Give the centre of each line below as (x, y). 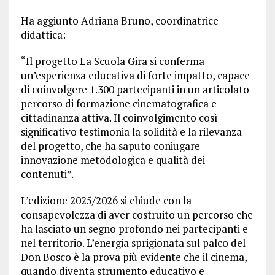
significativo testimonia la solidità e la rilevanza (131, 132)
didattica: (43, 35)
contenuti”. (47, 174)
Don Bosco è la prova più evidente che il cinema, (134, 257)
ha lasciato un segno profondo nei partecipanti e (134, 229)
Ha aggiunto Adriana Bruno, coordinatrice (119, 21)
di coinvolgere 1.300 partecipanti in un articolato (135, 89)
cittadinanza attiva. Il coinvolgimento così (119, 118)
